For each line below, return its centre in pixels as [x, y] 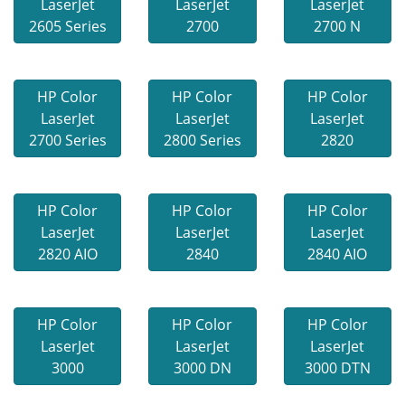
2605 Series [67, 26]
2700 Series [67, 140]
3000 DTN [337, 368]
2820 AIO [67, 254]
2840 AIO [338, 254]
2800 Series [202, 140]
